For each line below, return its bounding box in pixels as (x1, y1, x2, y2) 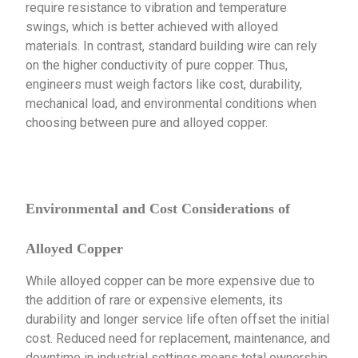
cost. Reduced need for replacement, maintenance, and (26, 331, 331, 347)
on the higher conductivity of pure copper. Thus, (26, 58, 288, 74)
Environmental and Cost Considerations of (26, 201, 291, 217)
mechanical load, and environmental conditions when (26, 96, 317, 112)
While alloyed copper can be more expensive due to (26, 273, 316, 289)
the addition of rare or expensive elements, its (26, 292, 284, 308)
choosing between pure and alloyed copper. (26, 115, 268, 131)
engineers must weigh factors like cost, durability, (26, 77, 303, 93)
